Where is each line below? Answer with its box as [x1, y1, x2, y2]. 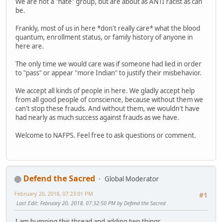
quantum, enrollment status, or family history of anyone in [15, 32, 193, 42]
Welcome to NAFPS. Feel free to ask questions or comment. [15, 130, 196, 140]
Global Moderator [105, 174, 159, 184]
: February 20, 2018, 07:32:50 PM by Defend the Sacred [37, 199, 166, 207]
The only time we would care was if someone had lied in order [15, 59, 202, 68]
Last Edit [16, 199, 37, 207]
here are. [15, 41, 44, 51]
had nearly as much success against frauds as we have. [15, 112, 179, 122]
